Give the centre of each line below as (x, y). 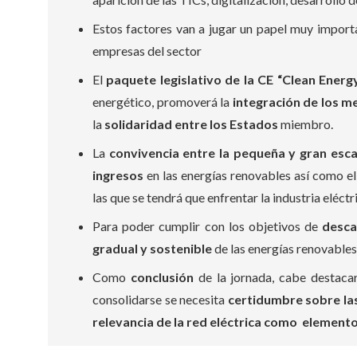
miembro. (306, 124)
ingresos (118, 175)
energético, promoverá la (163, 102)
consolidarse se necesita (160, 299)
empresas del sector (147, 51)
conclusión (162, 277)
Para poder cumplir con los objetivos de (208, 226)
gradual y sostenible (152, 248)
